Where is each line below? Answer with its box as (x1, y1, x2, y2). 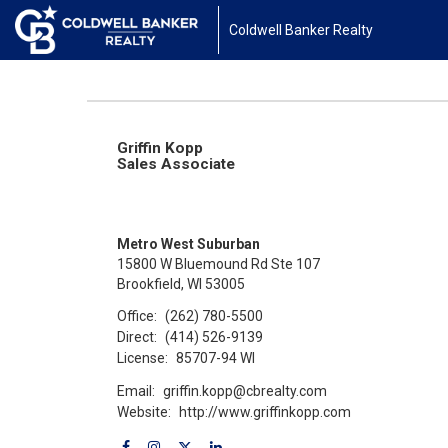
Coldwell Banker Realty (228, 22, 373, 38)
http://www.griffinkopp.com (179, 403, 352, 420)
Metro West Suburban (117, 236, 260, 252)
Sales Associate (117, 155, 235, 173)
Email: (117, 382, 155, 399)
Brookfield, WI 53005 (117, 276, 245, 292)
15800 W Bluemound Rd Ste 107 (117, 256, 320, 272)
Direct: (117, 328, 157, 345)
